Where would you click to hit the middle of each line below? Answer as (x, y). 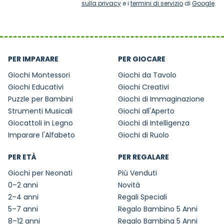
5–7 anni (23, 209)
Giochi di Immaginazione (161, 99)
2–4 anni (23, 197)
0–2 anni (23, 185)
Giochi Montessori (39, 75)
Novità (129, 185)
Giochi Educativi (36, 87)
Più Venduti (137, 173)
